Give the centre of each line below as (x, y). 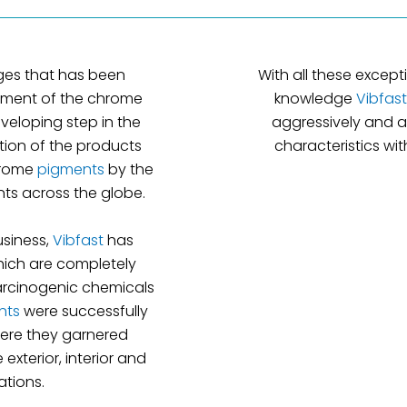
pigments (71, 169)
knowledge (315, 98)
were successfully (84, 311)
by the (129, 169)
